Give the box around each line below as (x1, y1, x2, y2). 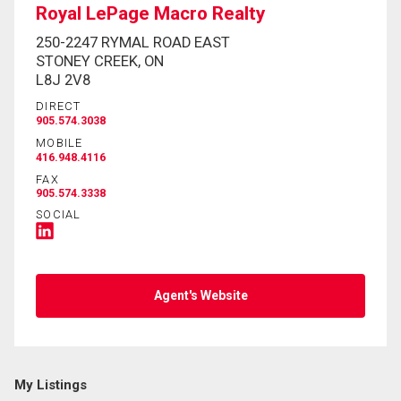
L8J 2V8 (36, 71, 90, 89)
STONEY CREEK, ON (36, 52, 164, 70)
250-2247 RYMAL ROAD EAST (36, 33, 230, 51)
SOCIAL (36, 207, 81, 221)
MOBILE (36, 135, 83, 149)
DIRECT (36, 98, 81, 113)
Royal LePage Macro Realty (36, 3, 265, 25)
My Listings (14, 376, 87, 393)
